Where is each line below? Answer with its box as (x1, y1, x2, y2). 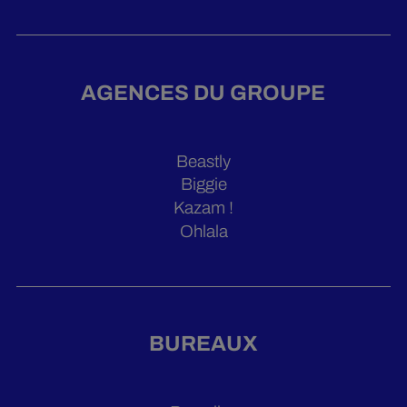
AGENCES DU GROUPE (81, 80, 326, 104)
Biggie (180, 175, 227, 194)
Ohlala (179, 222, 228, 241)
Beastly (176, 152, 231, 171)
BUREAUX (148, 332, 258, 356)
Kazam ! (174, 199, 233, 218)
